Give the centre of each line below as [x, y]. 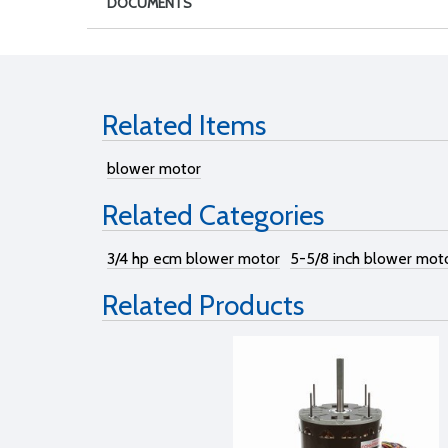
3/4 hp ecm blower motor [193, 258]
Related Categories [213, 215]
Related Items [184, 125]
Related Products [203, 305]
